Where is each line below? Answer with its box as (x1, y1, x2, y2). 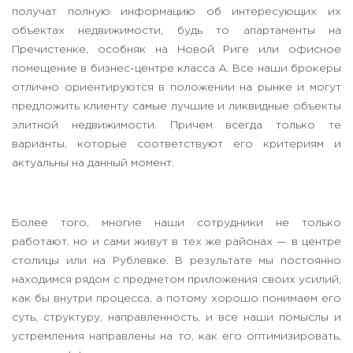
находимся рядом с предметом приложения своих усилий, (12, 275, 341, 285)
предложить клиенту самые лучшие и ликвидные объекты (12, 102, 341, 112)
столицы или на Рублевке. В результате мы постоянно (12, 256, 341, 266)
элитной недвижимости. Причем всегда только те (12, 121, 341, 131)
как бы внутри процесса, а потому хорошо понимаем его (12, 294, 341, 304)
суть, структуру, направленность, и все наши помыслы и (12, 313, 341, 323)
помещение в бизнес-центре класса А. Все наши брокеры (12, 64, 341, 74)
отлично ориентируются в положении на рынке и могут (12, 83, 341, 93)
